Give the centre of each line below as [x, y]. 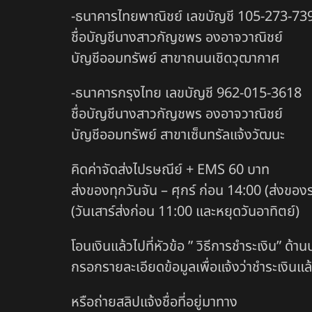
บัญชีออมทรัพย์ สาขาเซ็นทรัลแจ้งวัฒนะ [178, 135]
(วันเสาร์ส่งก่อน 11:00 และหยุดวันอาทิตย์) [185, 212]
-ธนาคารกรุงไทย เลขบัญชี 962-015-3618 [186, 94]
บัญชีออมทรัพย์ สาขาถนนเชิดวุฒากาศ [175, 59]
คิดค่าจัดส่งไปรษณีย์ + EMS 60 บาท [170, 170]
